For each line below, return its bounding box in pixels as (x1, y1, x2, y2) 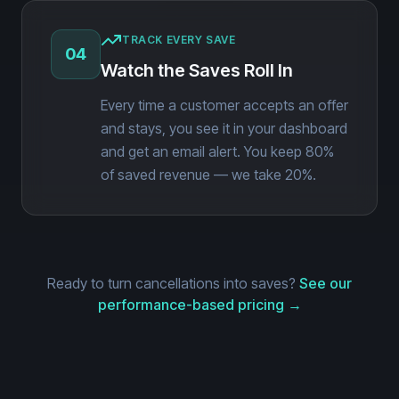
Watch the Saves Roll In (101, 60, 293, 81)
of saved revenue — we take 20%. (101, 166, 316, 183)
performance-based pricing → (97, 296, 302, 313)
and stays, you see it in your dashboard (101, 119, 347, 137)
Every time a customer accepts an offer (101, 96, 348, 114)
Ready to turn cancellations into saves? (47, 274, 296, 292)
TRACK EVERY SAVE (122, 33, 236, 46)
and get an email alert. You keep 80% (101, 142, 334, 160)
